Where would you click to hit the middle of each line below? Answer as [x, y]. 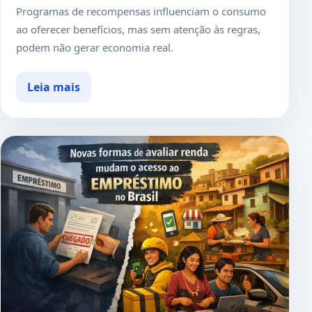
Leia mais [54, 87]
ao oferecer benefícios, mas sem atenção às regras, [138, 30]
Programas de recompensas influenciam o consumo [141, 11]
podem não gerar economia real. [95, 48]
